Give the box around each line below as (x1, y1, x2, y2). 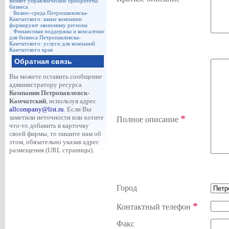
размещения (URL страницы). (9, 146, 94, 154)
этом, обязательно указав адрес (9, 138, 99, 146)
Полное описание (116, 114, 180, 124)
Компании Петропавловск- (9, 89, 89, 97)
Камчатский (9, 97, 46, 105)
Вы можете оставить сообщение (9, 73, 102, 80)
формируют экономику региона (9, 22, 87, 28)
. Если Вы (63, 105, 91, 113)
